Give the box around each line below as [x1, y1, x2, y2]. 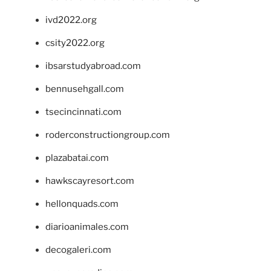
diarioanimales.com [45, 221, 129, 232]
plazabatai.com [45, 152, 109, 163]
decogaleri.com [45, 244, 111, 255]
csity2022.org [45, 37, 105, 48]
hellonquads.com [45, 198, 119, 209]
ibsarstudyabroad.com [45, 60, 141, 71]
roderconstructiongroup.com [45, 129, 170, 140]
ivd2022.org [45, 14, 97, 25]
